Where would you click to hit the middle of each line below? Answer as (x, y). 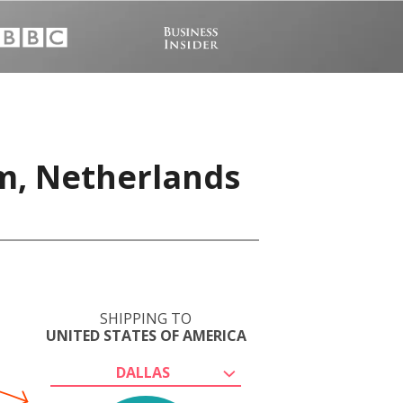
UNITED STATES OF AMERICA (146, 336)
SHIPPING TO (146, 318)
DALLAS (143, 372)
